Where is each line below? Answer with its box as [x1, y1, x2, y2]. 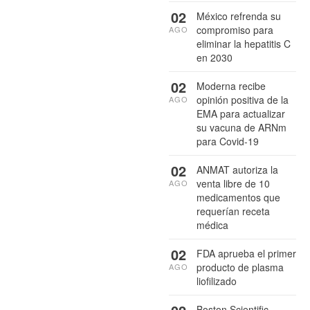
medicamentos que [197, 190, 280, 204]
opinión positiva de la [197, 92, 289, 107]
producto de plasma [197, 259, 284, 274]
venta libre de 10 [197, 176, 270, 190]
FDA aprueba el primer [197, 246, 296, 260]
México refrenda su [197, 8, 281, 23]
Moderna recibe [197, 78, 266, 93]
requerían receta [197, 203, 270, 218]
